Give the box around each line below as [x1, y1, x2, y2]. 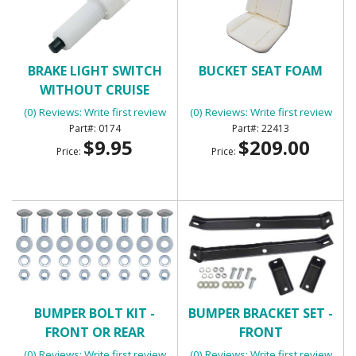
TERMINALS [58, 118, 131, 137]
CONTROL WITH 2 [39, 99, 150, 118]
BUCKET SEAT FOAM [199, 61, 323, 79]
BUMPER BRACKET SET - [188, 304, 333, 322]
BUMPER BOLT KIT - [34, 304, 155, 322]
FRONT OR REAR [44, 323, 145, 341]
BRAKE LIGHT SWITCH [27, 61, 162, 79]
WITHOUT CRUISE [40, 80, 149, 99]
